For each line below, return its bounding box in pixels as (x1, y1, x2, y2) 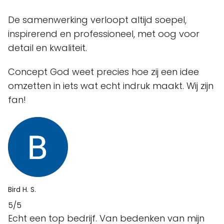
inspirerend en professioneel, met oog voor (8, 27, 199, 40)
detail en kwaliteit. (8, 41, 87, 54)
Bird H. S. (8, 185, 36, 195)
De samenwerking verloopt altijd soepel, (8, 13, 186, 26)
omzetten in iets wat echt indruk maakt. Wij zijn (8, 79, 213, 92)
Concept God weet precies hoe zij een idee (8, 65, 199, 78)
